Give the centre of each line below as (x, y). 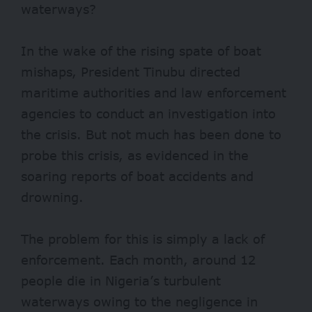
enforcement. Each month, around (131, 260)
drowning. (52, 197)
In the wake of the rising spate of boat (141, 51)
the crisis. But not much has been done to (151, 135)
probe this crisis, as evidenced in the (135, 156)
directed (215, 72)
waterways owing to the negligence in (139, 302)
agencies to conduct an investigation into (148, 114)
